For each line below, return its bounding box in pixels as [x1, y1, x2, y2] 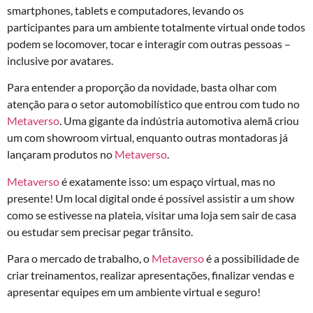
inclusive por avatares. [7, 54, 113, 68]
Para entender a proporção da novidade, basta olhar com [7, 80, 277, 94]
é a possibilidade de [204, 252, 299, 265]
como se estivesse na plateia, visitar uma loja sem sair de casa [7, 208, 296, 221]
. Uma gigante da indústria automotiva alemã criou [59, 114, 299, 128]
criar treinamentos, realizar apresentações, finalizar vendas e [7, 268, 294, 282]
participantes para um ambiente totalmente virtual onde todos [7, 20, 305, 34]
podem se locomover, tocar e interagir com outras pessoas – [7, 37, 291, 51]
